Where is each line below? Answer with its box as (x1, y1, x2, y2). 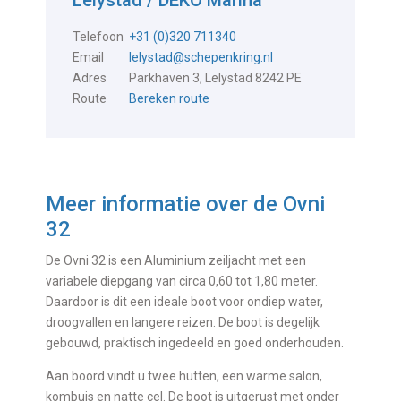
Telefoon (73, 29, 124, 44)
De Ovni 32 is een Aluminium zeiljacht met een (46, 252, 307, 268)
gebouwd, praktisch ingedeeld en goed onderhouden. (46, 335, 345, 350)
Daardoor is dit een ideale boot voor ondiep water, (46, 294, 324, 309)
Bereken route (129, 90, 210, 106)
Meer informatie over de (46, 191, 284, 217)
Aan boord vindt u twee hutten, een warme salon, (46, 368, 323, 383)
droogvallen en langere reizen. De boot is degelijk (46, 314, 320, 329)
